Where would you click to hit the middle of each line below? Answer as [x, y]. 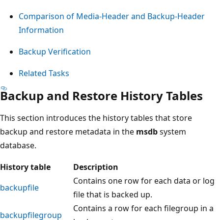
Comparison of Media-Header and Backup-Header [112, 16]
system [172, 131]
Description [96, 167]
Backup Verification [55, 51]
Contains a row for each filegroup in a [143, 208]
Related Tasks [44, 73]
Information [41, 30]
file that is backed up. [113, 194]
